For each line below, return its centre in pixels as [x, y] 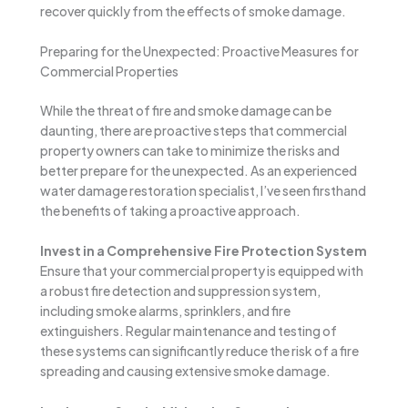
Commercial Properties [109, 71]
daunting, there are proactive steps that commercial [194, 131]
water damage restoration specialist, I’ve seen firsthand [203, 191]
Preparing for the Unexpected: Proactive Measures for [199, 51]
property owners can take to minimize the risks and [190, 151]
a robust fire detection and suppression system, [180, 291]
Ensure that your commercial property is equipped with [202, 271]
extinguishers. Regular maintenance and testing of [189, 331]
